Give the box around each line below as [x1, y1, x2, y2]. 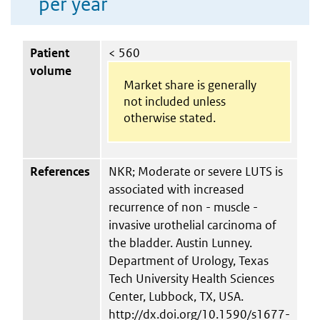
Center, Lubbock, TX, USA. [109, 288, 244, 304]
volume [30, 62, 71, 79]
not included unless [123, 93, 226, 109]
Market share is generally [123, 76, 256, 93]
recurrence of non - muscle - [109, 199, 258, 215]
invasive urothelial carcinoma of [109, 216, 276, 233]
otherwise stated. [123, 109, 216, 126]
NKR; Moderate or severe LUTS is [109, 163, 283, 179]
